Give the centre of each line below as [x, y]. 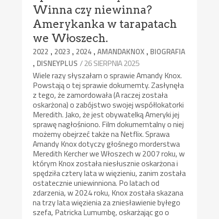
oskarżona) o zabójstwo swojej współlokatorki [109, 104]
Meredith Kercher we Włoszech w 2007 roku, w [109, 153]
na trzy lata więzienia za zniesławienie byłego [107, 202]
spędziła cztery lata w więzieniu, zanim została [109, 173]
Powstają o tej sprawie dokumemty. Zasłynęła [109, 85]
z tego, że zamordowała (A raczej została [100, 95]
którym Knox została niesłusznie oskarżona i [106, 163]
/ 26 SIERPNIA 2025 [110, 63]
